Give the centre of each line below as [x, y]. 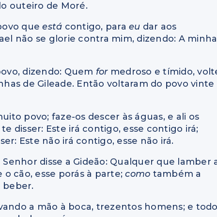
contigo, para [97, 27]
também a [177, 174]
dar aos [160, 27]
